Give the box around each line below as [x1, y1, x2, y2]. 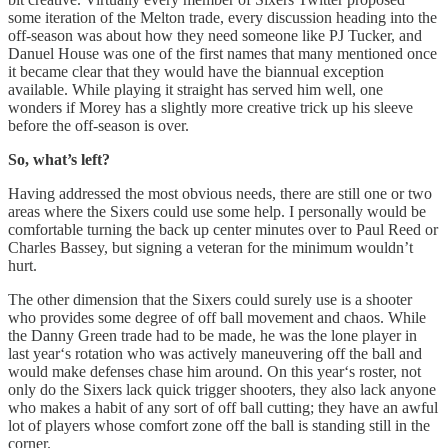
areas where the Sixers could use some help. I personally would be [8, 203, 426, 221]
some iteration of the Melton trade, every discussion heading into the [8, 9, 437, 27]
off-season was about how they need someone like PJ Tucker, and [8, 27, 422, 45]
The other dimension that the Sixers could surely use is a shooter [8, 291, 412, 309]
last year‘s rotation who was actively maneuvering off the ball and [8, 345, 422, 363]
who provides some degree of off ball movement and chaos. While [8, 309, 426, 327]
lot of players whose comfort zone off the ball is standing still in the [8, 417, 430, 435]
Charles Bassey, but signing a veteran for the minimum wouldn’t [8, 239, 413, 257]
